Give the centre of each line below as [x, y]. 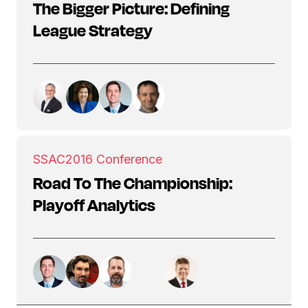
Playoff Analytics [94, 205]
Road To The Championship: [133, 183]
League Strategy [93, 30]
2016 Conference [114, 159]
